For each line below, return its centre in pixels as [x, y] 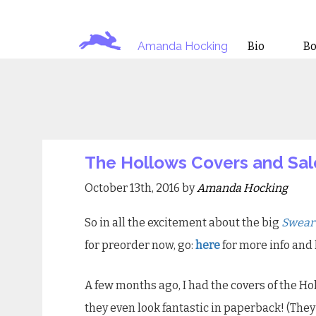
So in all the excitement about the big [183, 222]
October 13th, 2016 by [141, 188]
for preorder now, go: [140, 245]
